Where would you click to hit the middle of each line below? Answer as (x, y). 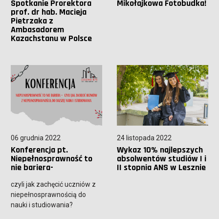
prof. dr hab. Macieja (49, 12)
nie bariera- (32, 168)
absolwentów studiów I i (161, 159)
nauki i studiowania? (42, 205)
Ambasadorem (38, 29)
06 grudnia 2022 (36, 138)
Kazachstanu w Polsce (52, 38)
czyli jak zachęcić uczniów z (54, 185)
